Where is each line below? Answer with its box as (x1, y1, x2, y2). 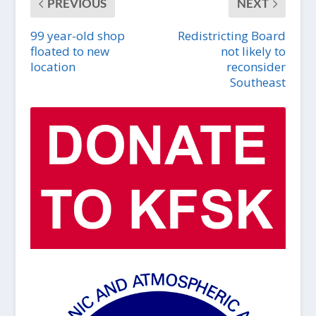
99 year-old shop (30, 28, 125, 44)
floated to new (30, 43, 109, 60)
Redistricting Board (178, 28, 286, 44)
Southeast (230, 74, 286, 91)
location (30, 59, 75, 75)
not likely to (221, 43, 286, 60)
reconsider (226, 59, 286, 75)
